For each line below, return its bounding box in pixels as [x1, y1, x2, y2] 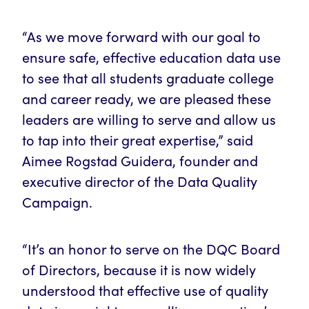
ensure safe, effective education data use [22, 48, 281, 66]
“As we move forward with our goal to [22, 27, 261, 46]
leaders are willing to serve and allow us [22, 110, 276, 128]
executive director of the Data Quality [22, 172, 257, 190]
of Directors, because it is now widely [22, 260, 256, 279]
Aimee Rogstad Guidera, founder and [22, 151, 258, 170]
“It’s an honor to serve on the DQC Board [22, 239, 280, 258]
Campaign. [22, 192, 96, 211]
